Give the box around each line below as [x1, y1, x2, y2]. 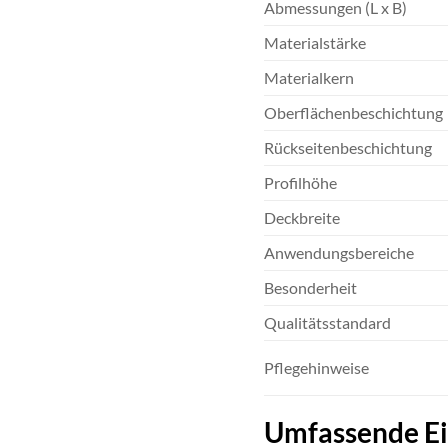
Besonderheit [263, 278, 357, 298]
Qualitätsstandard [263, 313, 391, 333]
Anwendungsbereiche [263, 243, 414, 263]
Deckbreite [263, 208, 340, 228]
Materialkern [263, 68, 354, 88]
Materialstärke [263, 33, 366, 53]
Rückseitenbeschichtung [263, 138, 432, 158]
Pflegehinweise [263, 358, 369, 378]
